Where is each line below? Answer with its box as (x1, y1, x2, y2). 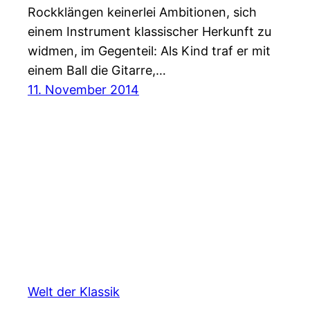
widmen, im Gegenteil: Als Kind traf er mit (28, 44, 271, 59)
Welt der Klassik (28, 284, 120, 299)
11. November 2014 (28, 82, 139, 98)
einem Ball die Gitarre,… (28, 63, 166, 78)
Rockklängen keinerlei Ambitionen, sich (28, 5, 257, 20)
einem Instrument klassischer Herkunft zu (28, 24, 271, 39)
